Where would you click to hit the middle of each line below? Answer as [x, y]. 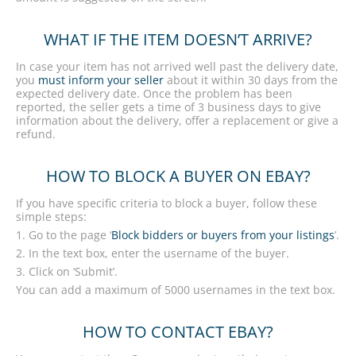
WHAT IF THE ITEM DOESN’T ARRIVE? [178, 39]
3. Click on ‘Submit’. [67, 271]
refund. [36, 134]
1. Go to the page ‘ [64, 235]
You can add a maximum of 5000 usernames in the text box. [176, 290]
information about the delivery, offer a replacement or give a [177, 120]
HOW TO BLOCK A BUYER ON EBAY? [178, 176]
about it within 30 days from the [251, 80]
